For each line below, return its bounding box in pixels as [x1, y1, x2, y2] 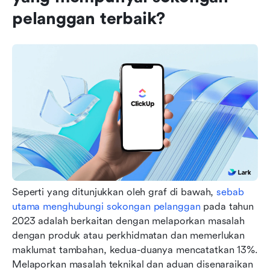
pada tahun [200, 201, 254, 212]
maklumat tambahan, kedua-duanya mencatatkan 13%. [12, 244, 258, 256]
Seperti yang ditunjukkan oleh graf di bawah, [12, 186, 217, 198]
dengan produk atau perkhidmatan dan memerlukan [12, 230, 245, 241]
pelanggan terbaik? [12, 8, 166, 28]
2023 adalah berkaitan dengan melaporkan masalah [12, 215, 245, 227]
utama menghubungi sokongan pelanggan [12, 201, 201, 212]
